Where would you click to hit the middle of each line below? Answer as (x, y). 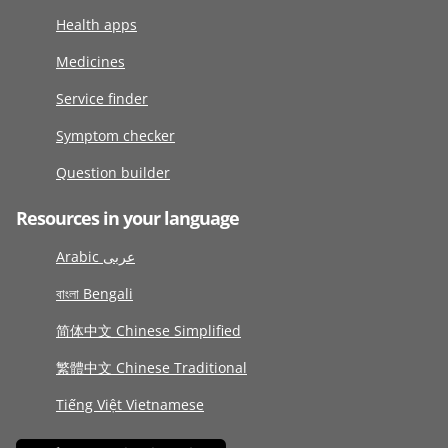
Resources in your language (127, 218)
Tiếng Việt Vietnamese (130, 405)
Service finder (102, 99)
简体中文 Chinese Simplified (148, 331)
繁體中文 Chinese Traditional (151, 368)
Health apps (96, 25)
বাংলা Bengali (94, 294)
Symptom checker (115, 136)
